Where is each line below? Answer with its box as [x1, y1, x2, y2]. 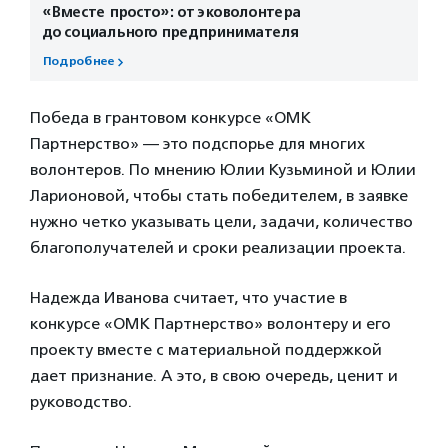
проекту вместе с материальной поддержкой [30, 340, 382, 360]
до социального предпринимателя [42, 23, 299, 42]
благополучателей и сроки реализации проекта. [30, 238, 406, 258]
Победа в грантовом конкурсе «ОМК [30, 108, 311, 128]
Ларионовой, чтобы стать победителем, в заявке [30, 186, 408, 206]
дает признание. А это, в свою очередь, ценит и [30, 366, 398, 386]
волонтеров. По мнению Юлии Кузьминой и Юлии [30, 160, 416, 180]
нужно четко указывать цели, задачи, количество [30, 212, 413, 232]
